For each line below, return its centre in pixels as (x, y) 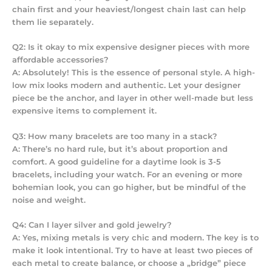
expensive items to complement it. (84, 111)
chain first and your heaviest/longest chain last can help (129, 9)
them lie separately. (53, 22)
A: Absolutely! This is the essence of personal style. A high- (134, 73)
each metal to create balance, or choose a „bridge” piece (129, 263)
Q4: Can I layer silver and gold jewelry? (92, 225)
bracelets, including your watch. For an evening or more (127, 174)
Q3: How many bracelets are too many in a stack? (115, 136)
